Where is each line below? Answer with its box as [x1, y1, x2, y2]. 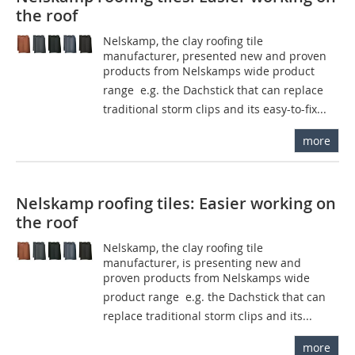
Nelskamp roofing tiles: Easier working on [16, 192, 336, 214]
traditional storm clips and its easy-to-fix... [103, 101, 327, 116]
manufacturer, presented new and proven [103, 48, 327, 63]
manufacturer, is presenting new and [103, 254, 302, 270]
